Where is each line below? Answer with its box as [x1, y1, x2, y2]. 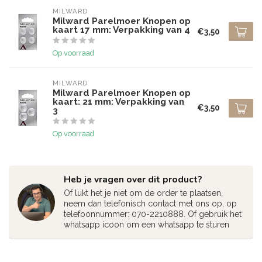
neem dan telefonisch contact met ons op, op [64, 199, 237, 208]
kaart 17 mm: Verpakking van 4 [53, 25, 190, 35]
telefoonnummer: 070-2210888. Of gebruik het [64, 209, 242, 219]
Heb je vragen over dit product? [64, 173, 202, 185]
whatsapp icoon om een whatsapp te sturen [64, 220, 229, 229]
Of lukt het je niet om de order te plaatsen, [64, 188, 223, 198]
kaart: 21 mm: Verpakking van [53, 96, 184, 107]
